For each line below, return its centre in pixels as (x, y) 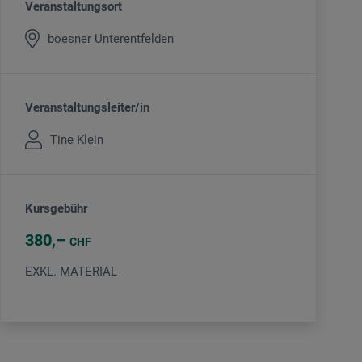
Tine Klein (77, 139)
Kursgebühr (56, 209)
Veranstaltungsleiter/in (87, 108)
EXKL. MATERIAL (71, 272)
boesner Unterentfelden (111, 38)
